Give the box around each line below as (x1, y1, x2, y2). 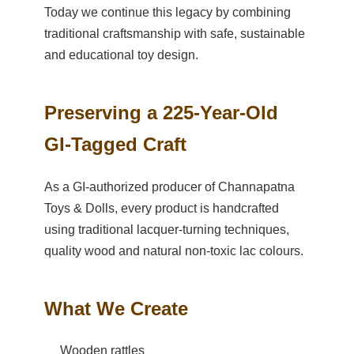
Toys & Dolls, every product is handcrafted (44, 201, 279, 215)
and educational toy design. (44, 47, 198, 62)
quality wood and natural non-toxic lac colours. (44, 243, 303, 258)
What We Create (44, 297, 188, 319)
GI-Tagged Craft (44, 133, 186, 155)
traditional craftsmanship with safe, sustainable (44, 26, 305, 40)
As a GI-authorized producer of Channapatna (44, 179, 295, 194)
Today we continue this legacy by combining (44, 5, 291, 19)
